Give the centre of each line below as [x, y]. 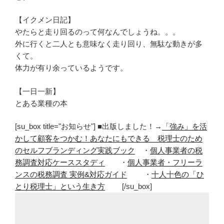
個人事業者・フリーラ [165, 162]
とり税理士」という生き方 [60, 186]
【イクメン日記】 [45, 20]
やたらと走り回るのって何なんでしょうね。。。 [97, 32]
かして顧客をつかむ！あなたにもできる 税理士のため [109, 138]
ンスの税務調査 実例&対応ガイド [71, 174]
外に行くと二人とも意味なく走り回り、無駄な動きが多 [109, 44]
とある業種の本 [41, 103]
